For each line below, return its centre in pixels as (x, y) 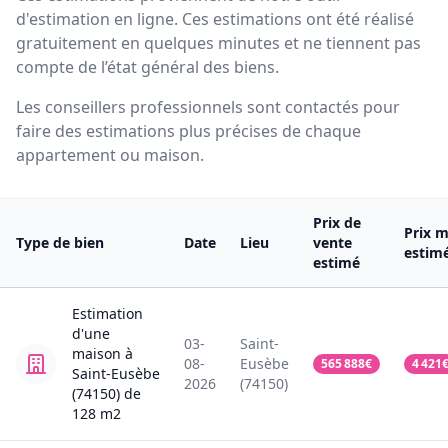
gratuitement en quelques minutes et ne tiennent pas (218, 43)
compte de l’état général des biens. (147, 67)
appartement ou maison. (110, 155)
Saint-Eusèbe (116, 374)
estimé (336, 263)
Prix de (337, 223)
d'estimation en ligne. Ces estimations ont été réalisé (215, 19)
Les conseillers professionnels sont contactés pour (208, 107)
